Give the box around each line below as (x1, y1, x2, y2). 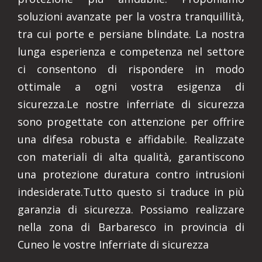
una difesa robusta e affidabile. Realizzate (18, 132, 244, 146)
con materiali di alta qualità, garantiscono (18, 150, 244, 164)
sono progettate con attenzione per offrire (18, 115, 244, 129)
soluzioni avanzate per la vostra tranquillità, (18, 9, 244, 23)
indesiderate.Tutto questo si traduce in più (18, 185, 244, 199)
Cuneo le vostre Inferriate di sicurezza (18, 237, 209, 251)
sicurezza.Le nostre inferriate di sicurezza (18, 97, 244, 111)
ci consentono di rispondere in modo (18, 62, 244, 76)
